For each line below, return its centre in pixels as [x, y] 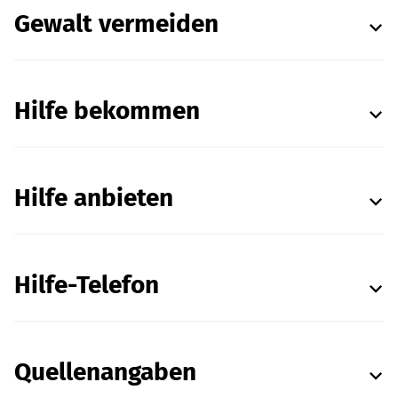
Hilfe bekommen [107, 111]
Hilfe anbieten [94, 198]
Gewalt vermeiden [116, 24]
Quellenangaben [105, 372]
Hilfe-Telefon [87, 285]
